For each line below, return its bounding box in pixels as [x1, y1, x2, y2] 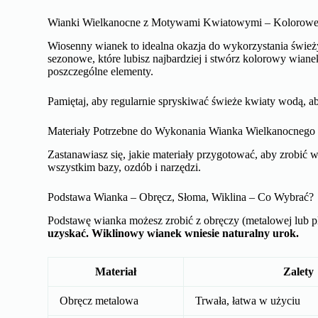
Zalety [283, 265, 314, 278]
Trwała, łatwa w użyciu [195, 294, 301, 307]
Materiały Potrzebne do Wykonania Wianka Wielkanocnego [48, 125, 316, 138]
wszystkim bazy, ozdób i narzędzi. [48, 161, 202, 173]
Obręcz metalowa [60, 294, 139, 307]
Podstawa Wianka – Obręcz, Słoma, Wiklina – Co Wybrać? [48, 191, 314, 203]
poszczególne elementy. [48, 65, 154, 78]
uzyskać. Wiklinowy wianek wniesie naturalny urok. [48, 226, 300, 239]
